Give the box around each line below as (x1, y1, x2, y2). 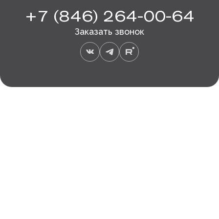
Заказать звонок (75, 26, 144, 37)
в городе (79, 137, 140, 152)
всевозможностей (46, 151, 173, 166)
